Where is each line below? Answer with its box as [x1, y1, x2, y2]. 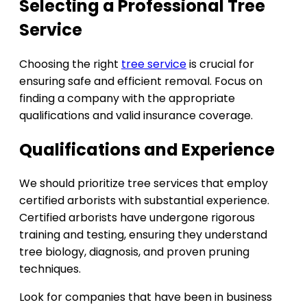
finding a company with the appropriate [19, 90, 235, 106]
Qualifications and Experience [19, 138, 275, 161]
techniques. [19, 261, 81, 278]
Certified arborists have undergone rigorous [19, 210, 255, 226]
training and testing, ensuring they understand [19, 227, 267, 243]
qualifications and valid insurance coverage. [19, 107, 253, 123]
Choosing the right [19, 56, 121, 72]
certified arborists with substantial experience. [19, 193, 269, 209]
